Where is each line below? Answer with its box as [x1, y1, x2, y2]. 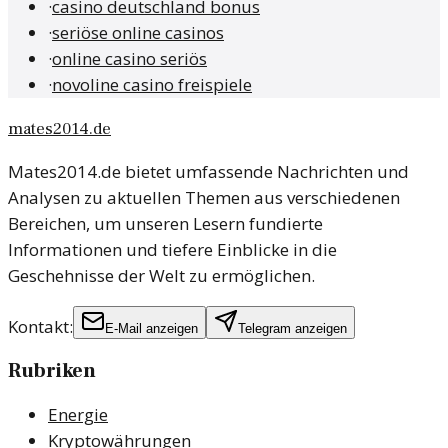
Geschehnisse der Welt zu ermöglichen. [8, 264, 315, 288]
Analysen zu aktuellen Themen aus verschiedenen [8, 186, 400, 210]
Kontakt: [8, 315, 73, 339]
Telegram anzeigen [238, 321, 347, 337]
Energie [48, 402, 108, 426]
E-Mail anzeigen [105, 321, 198, 337]
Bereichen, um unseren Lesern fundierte [8, 212, 323, 236]
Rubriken [8, 358, 96, 384]
